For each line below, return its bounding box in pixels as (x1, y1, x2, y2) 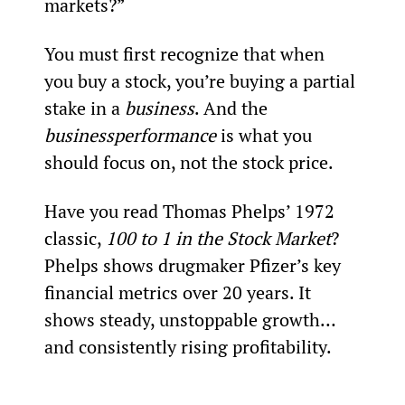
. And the (193, 95, 272, 120)
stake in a (43, 95, 125, 120)
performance (113, 122, 216, 147)
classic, (43, 225, 106, 250)
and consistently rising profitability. (43, 334, 332, 359)
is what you (215, 122, 316, 147)
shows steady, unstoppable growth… (43, 306, 340, 332)
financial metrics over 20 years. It (43, 279, 316, 305)
